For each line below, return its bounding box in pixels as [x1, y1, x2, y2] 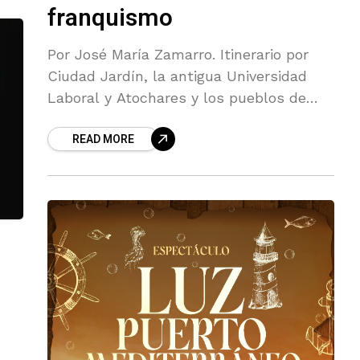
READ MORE [72, 131, 134, 149]
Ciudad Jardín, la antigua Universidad [47, 67, 307, 85]
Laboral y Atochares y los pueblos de [47, 89, 306, 107]
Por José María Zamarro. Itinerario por [47, 46, 309, 63]
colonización [47, 111, 132, 129]
